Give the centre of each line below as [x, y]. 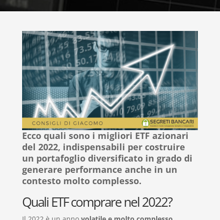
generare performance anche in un [99, 169]
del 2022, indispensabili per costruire [103, 147]
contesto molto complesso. [82, 180]
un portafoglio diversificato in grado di [107, 158]
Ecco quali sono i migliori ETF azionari [105, 135]
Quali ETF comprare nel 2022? [97, 202]
